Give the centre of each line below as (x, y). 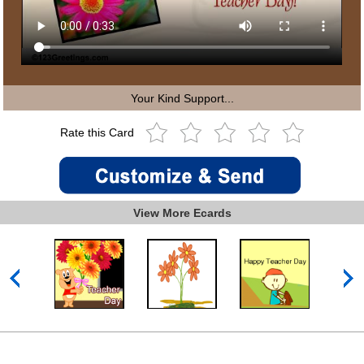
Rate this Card (98, 133)
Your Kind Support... (182, 98)
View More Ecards (182, 212)
